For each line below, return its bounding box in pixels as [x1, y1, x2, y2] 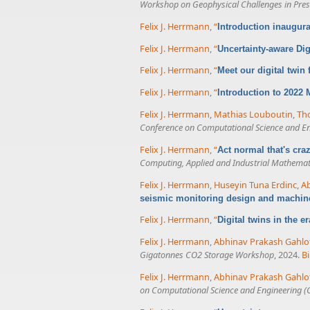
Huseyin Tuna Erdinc [214, 178, 297, 191]
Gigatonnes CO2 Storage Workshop [140, 248, 274, 262]
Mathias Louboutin [214, 107, 293, 120]
